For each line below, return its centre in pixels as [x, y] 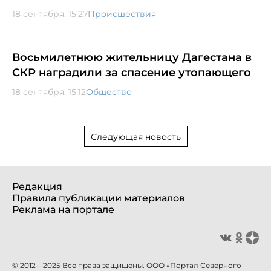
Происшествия [122, 14]
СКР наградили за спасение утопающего [132, 72]
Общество [109, 92]
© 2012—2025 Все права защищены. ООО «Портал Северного [127, 265]
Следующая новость [135, 136]
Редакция [37, 186]
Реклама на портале [63, 209]
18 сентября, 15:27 [50, 14]
